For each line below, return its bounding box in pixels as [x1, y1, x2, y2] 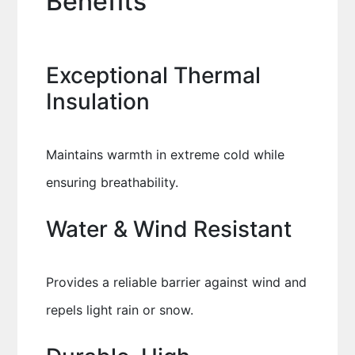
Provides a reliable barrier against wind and [45, 274, 307, 290]
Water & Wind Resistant [45, 216, 292, 242]
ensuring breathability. [45, 174, 178, 190]
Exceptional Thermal [45, 62, 261, 89]
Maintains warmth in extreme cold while [45, 147, 284, 162]
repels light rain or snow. [45, 302, 193, 318]
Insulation [45, 88, 150, 115]
